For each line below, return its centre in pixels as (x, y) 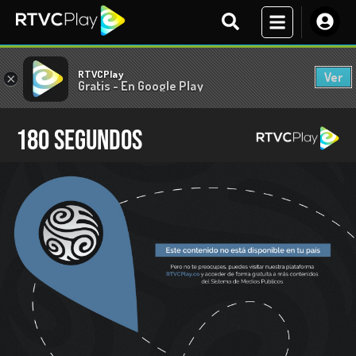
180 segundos (79, 141)
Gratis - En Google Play (141, 85)
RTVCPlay (101, 74)
